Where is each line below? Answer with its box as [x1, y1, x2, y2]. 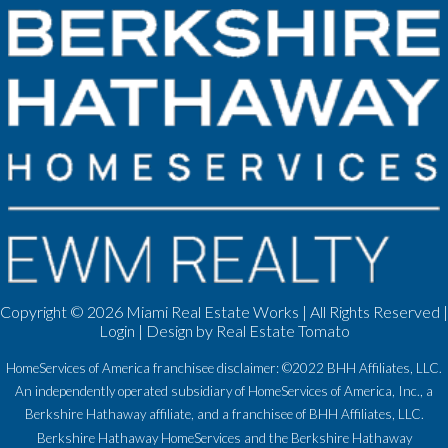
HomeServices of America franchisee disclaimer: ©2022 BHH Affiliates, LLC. [6, 359, 442, 376]
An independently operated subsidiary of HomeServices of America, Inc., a [15, 383, 433, 400]
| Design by [134, 320, 216, 340]
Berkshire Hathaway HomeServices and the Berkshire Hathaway [36, 429, 412, 446]
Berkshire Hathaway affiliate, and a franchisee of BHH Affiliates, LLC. [24, 406, 424, 423]
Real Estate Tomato [215, 320, 350, 340]
